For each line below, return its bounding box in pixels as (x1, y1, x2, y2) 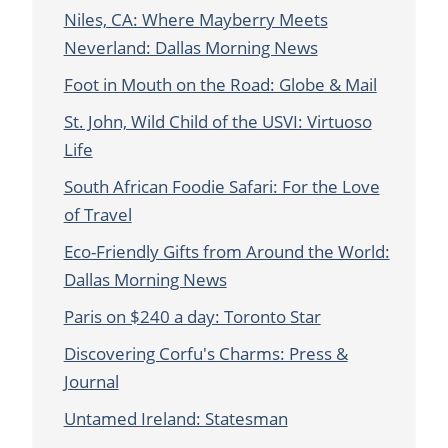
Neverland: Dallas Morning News (63, 36, 318, 60)
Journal (63, 370, 119, 394)
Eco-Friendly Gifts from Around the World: (63, 240, 390, 264)
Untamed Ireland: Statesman (63, 407, 288, 431)
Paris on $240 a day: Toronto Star (63, 305, 321, 329)
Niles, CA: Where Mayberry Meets (63, 8, 328, 32)
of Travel (63, 203, 132, 227)
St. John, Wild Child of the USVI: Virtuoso (63, 110, 372, 134)
